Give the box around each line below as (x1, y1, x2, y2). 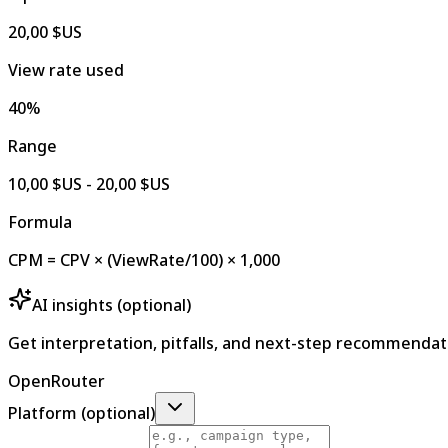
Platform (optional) (8, 401, 155, 424)
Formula (8, 210, 72, 233)
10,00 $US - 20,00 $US (8, 172, 170, 195)
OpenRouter (8, 369, 105, 392)
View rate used (8, 58, 124, 81)
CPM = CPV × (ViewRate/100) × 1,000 (8, 248, 280, 271)
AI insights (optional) (32, 293, 191, 316)
